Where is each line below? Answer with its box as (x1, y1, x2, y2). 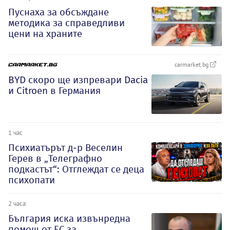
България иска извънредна (8, 212, 130, 224)
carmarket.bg (175, 60, 210, 68)
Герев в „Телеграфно (8, 152, 102, 164)
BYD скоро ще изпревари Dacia (8, 73, 148, 86)
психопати (8, 174, 55, 186)
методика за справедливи (8, 17, 125, 29)
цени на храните (8, 28, 82, 40)
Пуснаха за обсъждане (8, 6, 109, 18)
